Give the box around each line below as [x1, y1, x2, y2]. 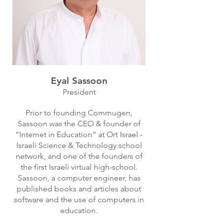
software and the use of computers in [14, 195, 144, 204]
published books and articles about [17, 184, 141, 193]
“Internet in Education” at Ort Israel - [15, 130, 143, 139]
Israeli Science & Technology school [16, 141, 142, 150]
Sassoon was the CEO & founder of [17, 119, 141, 128]
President [62, 87, 96, 97]
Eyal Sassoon [50, 75, 108, 86]
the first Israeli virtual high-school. [20, 162, 138, 172]
